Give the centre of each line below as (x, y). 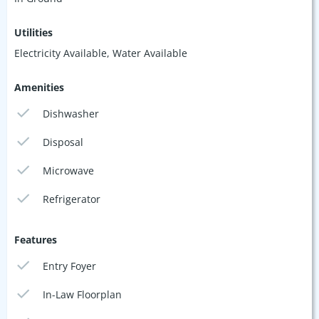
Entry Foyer (70, 266)
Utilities (33, 32)
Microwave (69, 170)
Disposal (63, 142)
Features (36, 239)
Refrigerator (72, 199)
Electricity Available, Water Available (101, 53)
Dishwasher (71, 113)
